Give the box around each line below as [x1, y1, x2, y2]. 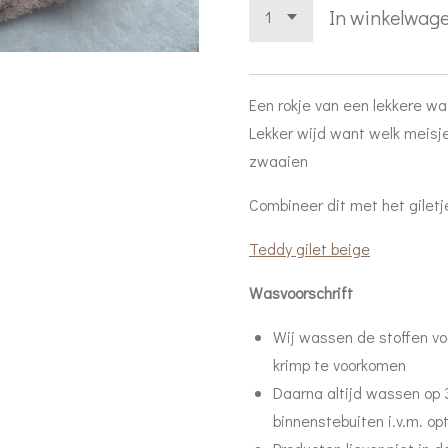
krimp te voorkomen [273, 353, 406, 375]
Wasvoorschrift [249, 281, 353, 303]
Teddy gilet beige [249, 237, 370, 259]
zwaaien [249, 149, 308, 171]
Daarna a [273, 381, 336, 403]
